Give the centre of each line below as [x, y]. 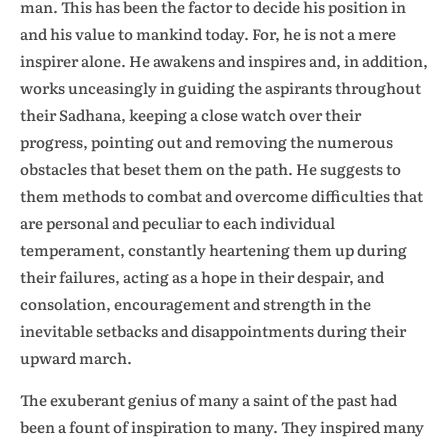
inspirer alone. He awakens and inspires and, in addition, [224, 60]
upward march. [76, 357]
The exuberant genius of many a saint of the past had [208, 399]
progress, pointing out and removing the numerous [206, 141]
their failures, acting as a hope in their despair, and [202, 276]
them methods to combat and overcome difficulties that [221, 195]
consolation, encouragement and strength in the [195, 303]
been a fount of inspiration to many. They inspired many [222, 426]
